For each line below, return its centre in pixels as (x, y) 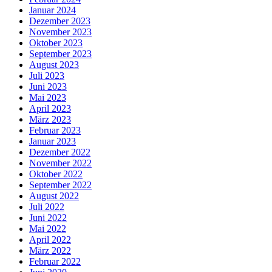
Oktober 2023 (56, 43)
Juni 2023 (48, 87)
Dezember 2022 (60, 152)
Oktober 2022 (56, 174)
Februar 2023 (55, 131)
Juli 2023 (47, 76)
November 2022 (60, 163)
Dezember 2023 (60, 21)
